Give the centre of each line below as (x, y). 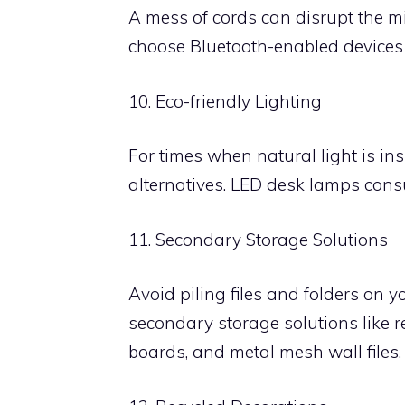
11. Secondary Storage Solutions (258, 239)
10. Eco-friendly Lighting (225, 101)
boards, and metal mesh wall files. (265, 352)
